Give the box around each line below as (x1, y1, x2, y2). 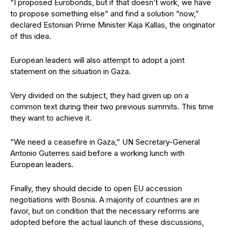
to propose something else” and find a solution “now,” (10, 9, 199, 18)
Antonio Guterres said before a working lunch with (10, 148, 185, 158)
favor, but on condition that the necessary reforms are (10, 206, 199, 216)
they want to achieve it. (10, 113, 91, 123)
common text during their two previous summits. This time (10, 102, 214, 111)
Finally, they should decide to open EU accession (10, 184, 182, 193)
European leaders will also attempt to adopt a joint (10, 55, 185, 65)
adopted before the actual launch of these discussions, (10, 217, 204, 227)
